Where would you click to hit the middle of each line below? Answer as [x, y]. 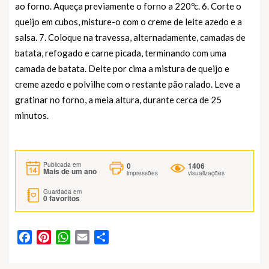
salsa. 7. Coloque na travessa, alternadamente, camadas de [130, 37]
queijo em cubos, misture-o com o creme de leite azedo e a [128, 21]
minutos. [32, 115]
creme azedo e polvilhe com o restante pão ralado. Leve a [128, 84]
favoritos [64, 198]
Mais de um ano [70, 171]
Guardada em [62, 191]
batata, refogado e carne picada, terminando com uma [121, 53]
